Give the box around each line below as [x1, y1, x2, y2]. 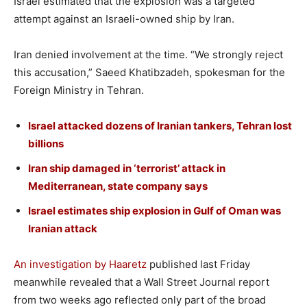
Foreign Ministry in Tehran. [14, 84, 144, 97]
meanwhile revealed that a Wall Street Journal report [14, 275, 269, 289]
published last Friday [147, 258, 250, 271]
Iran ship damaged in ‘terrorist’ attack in [28, 162, 225, 175]
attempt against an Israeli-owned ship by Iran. [14, 12, 234, 26]
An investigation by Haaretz [14, 258, 147, 271]
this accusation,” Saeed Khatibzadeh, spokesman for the [14, 66, 285, 79]
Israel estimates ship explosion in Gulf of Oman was [28, 204, 281, 218]
